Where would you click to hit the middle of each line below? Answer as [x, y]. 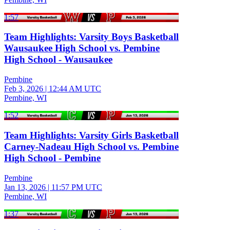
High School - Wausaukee [58, 60]
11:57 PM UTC [77, 187]
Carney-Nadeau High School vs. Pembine [91, 146]
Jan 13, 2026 [25, 187]
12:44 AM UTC [75, 89]
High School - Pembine [52, 158]
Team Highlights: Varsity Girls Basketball [91, 135]
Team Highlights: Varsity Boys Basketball [91, 37]
